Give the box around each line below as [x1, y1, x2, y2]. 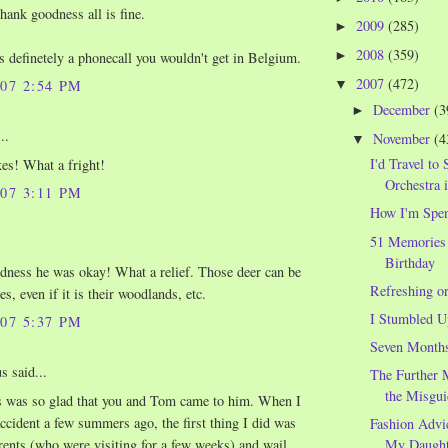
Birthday [384, 252, 435, 272]
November [373, 128, 435, 148]
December [373, 99, 435, 119]
